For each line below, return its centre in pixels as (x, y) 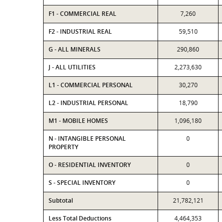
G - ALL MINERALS (75, 49)
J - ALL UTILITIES (72, 67)
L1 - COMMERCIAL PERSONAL (91, 85)
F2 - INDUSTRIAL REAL (80, 31)
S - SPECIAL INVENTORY (82, 183)
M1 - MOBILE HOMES (78, 121)
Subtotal (61, 200)
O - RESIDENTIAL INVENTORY (90, 165)
